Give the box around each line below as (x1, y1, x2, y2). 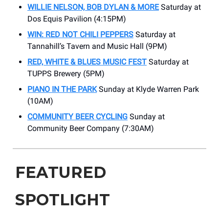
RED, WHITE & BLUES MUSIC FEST (27, 57, 147, 67)
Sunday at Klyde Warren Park (97, 85, 199, 94)
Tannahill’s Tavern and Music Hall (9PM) (27, 42, 167, 51)
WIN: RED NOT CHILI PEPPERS (27, 30, 133, 40)
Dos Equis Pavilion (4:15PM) (27, 14, 126, 24)
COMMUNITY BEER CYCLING (27, 112, 128, 122)
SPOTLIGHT (15, 190, 110, 210)
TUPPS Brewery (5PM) (27, 69, 105, 79)
